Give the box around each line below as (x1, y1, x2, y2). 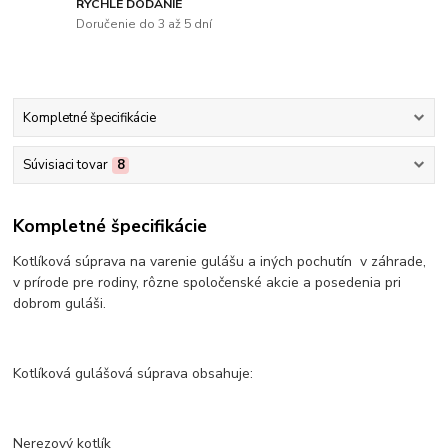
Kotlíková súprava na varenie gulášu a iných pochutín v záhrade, (13, 251, 427, 271)
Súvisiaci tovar (22, 156, 108, 175)
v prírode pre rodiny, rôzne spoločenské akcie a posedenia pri (13, 272, 402, 292)
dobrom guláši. (13, 293, 107, 313)
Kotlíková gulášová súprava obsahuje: (13, 363, 254, 383)
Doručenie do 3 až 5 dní (76, 15, 213, 32)
